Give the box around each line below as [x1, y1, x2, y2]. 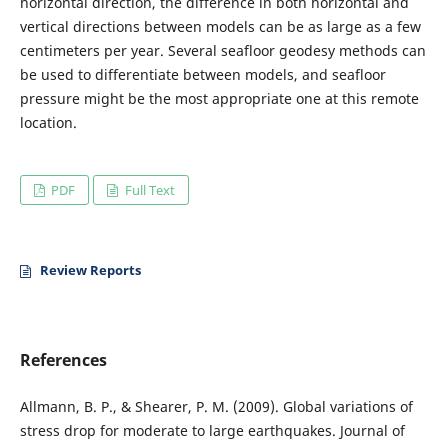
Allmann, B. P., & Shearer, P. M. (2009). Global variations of [19, 396, 413, 416]
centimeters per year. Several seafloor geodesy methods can [19, 40, 426, 60]
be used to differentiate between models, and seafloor [19, 64, 386, 84]
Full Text [121, 180, 175, 199]
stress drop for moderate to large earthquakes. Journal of [19, 420, 405, 440]
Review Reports [39, 260, 141, 279]
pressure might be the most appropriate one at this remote [19, 88, 419, 108]
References [19, 348, 107, 371]
